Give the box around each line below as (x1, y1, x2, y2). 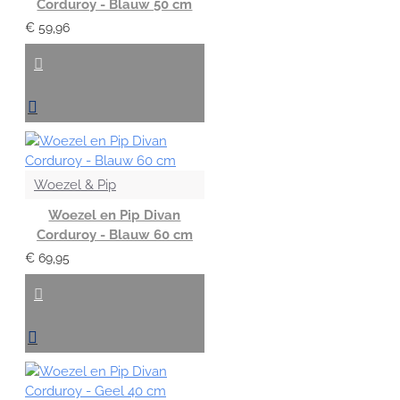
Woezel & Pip (34, 176, 116, 193)
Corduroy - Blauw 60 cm (36, 226, 193, 243)
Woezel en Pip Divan (48, 206, 181, 223)
